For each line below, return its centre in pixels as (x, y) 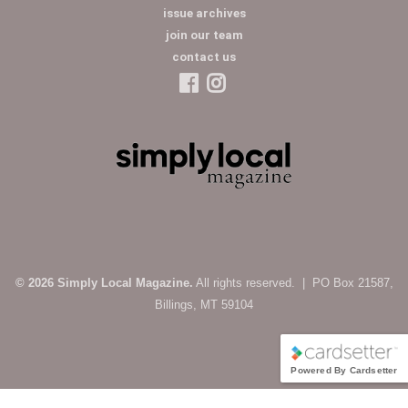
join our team (204, 35)
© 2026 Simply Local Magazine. (104, 282)
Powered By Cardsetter (344, 370)
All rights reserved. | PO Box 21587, (293, 282)
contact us (204, 56)
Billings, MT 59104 (204, 304)
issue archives (204, 13)
